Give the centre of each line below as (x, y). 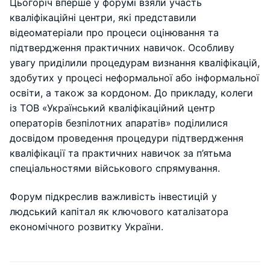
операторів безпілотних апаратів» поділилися (119, 123)
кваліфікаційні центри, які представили (103, 17)
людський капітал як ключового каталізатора (119, 212)
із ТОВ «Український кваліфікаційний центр (112, 108)
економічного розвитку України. (86, 227)
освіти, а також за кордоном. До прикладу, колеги (131, 93)
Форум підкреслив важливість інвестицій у (113, 197)
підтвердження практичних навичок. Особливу (122, 47)
